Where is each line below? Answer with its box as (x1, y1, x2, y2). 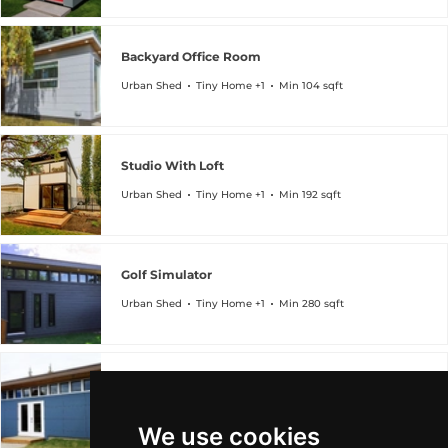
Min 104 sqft (279, 78, 343, 92)
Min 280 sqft (279, 296, 344, 310)
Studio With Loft (121, 157, 224, 173)
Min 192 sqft (279, 187, 341, 201)
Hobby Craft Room (121, 375, 237, 391)
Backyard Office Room (121, 48, 261, 64)
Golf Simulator (121, 266, 212, 282)
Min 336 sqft (279, 405, 343, 419)
